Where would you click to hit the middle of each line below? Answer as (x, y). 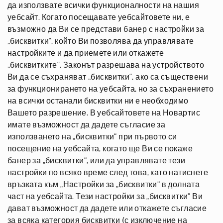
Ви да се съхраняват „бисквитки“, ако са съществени (108, 77)
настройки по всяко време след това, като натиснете (108, 173)
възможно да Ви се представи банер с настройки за (106, 29)
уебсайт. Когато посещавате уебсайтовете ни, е (99, 17)
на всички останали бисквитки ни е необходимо (98, 101)
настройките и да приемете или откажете (86, 53)
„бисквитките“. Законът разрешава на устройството (106, 65)
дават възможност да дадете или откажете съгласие (107, 209)
